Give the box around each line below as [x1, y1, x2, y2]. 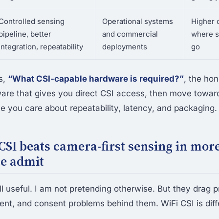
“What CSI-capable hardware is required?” [8, 74, 184, 84]
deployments [102, 42, 147, 51]
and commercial [102, 29, 158, 39]
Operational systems [102, 17, 173, 26]
